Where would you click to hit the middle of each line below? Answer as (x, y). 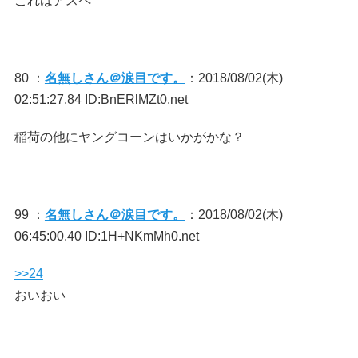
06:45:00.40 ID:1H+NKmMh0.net (106, 236)
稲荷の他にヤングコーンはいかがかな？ (129, 137)
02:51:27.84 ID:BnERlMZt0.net (101, 99)
